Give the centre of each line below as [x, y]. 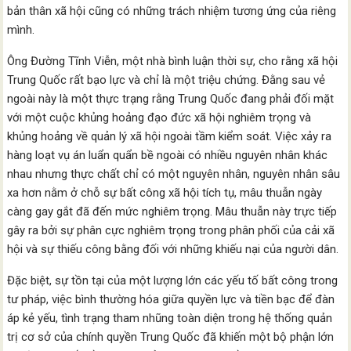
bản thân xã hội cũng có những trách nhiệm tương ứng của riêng [172, 11]
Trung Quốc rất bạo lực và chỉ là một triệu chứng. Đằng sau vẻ [166, 80]
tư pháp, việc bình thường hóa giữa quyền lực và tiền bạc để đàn [171, 299]
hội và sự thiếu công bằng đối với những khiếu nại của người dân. [173, 249]
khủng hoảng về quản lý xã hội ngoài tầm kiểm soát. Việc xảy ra [170, 136]
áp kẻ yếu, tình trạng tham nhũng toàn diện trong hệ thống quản [170, 318]
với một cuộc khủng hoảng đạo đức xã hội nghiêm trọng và [159, 118]
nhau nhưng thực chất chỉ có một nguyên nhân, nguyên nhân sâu [174, 174]
